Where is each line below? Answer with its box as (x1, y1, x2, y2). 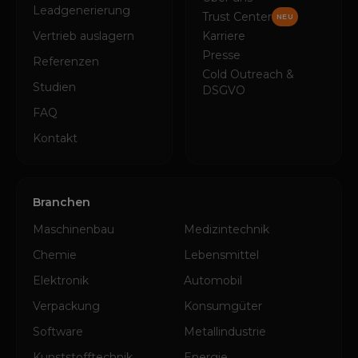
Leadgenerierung (33, 3, 130, 18)
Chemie (33, 248, 77, 262)
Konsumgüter (184, 299, 262, 313)
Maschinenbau (33, 222, 114, 237)
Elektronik (33, 273, 89, 288)
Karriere (202, 29, 245, 43)
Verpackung (33, 299, 100, 313)
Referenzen (33, 54, 99, 69)
